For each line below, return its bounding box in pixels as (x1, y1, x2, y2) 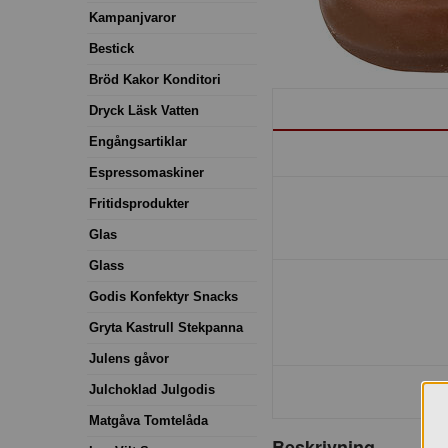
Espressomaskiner (89, 164, 204, 180)
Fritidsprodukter (89, 195, 189, 211)
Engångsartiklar (89, 133, 187, 149)
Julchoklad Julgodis (89, 381, 215, 397)
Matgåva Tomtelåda (89, 412, 208, 428)
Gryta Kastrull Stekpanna (89, 319, 243, 335)
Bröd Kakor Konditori (89, 71, 221, 87)
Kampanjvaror (89, 9, 176, 25)
